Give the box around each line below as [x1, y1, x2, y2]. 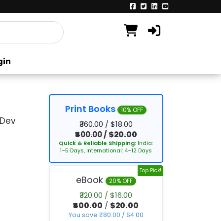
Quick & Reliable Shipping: [59, 139, 138, 147]
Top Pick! [140, 167, 161, 174]
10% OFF [121, 106, 144, 114]
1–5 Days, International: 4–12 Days [60, 147, 152, 154]
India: [138, 139, 153, 147]
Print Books [65, 103, 118, 115]
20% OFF [109, 177, 133, 185]
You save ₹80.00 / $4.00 [68, 211, 144, 219]
